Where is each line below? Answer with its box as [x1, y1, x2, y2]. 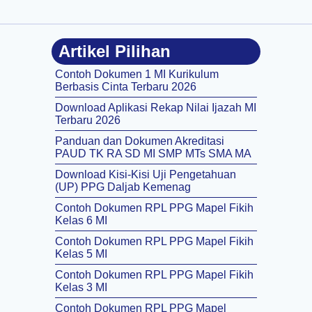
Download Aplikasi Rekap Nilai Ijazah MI [55, 101, 256, 114]
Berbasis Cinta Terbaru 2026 [55, 80, 196, 93]
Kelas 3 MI [55, 281, 107, 293]
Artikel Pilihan [58, 41, 171, 61]
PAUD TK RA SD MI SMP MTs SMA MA [55, 147, 251, 159]
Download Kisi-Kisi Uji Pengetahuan [55, 168, 236, 180]
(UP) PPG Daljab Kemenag [55, 180, 191, 193]
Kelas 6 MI [55, 214, 107, 226]
